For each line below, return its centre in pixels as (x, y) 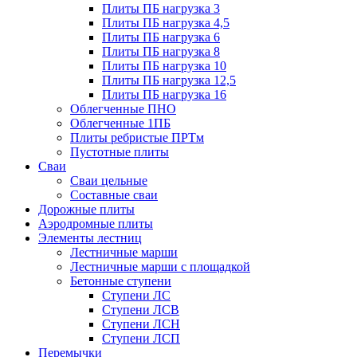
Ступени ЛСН (141, 324)
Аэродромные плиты (96, 224)
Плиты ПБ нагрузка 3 (161, 8)
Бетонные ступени (121, 281)
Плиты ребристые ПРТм (137, 137)
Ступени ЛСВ (141, 310)
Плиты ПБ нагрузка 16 (164, 94)
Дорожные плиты (86, 209)
